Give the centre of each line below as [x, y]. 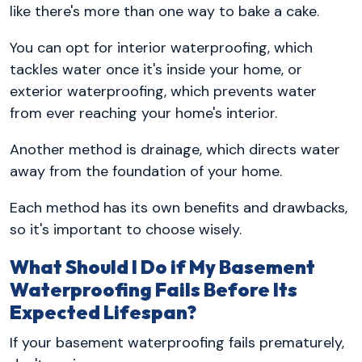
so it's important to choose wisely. [126, 230]
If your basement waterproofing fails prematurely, [177, 342]
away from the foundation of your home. [146, 172]
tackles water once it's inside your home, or [156, 70]
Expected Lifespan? [103, 313]
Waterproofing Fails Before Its [154, 290]
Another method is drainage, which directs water [175, 150]
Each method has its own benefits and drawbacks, [179, 208]
